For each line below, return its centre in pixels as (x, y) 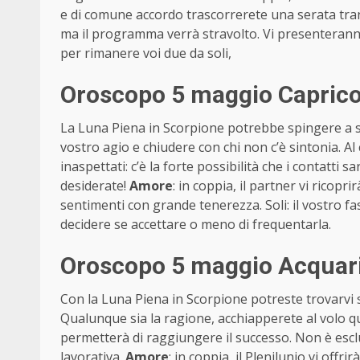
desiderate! (95, 185)
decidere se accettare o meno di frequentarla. (196, 224)
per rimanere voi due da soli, (146, 53)
